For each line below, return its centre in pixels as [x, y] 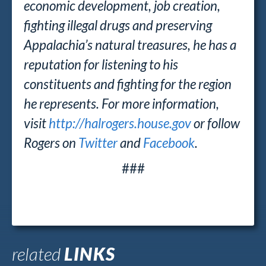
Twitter [98, 143]
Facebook [169, 143]
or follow [216, 123]
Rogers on [51, 143]
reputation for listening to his [101, 64]
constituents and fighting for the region [128, 84]
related [38, 254]
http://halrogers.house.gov [120, 123]
